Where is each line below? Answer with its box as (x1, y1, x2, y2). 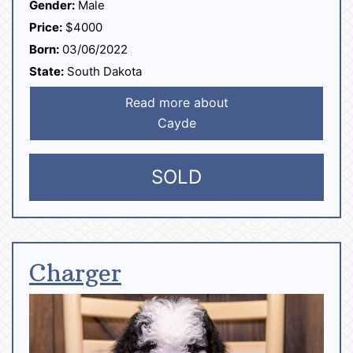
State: (29, 64, 64, 80)
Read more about (124, 95, 229, 111)
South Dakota (64, 64, 142, 80)
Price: (29, 20, 62, 35)
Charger (29, 258, 121, 288)
